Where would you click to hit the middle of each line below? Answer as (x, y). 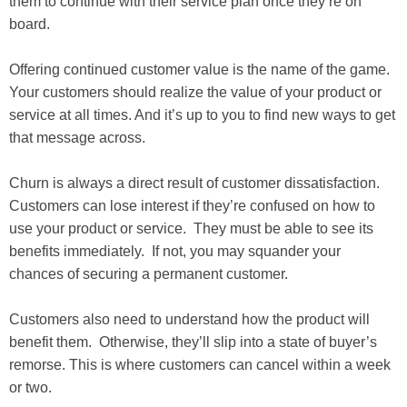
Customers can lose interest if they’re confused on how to (192, 205)
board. (30, 24)
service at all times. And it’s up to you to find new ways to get (202, 114)
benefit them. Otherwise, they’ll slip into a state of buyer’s (193, 342)
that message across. (77, 137)
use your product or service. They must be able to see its (191, 228)
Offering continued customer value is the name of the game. (199, 69)
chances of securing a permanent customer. (149, 273)
